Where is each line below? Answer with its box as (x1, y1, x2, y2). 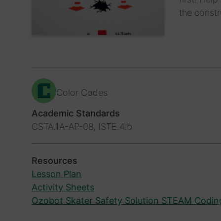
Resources (32, 155, 77, 166)
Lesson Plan (32, 168, 81, 179)
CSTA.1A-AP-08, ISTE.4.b (32, 121, 132, 132)
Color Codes (56, 87, 108, 98)
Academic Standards (32, 108, 120, 118)
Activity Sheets (32, 182, 94, 192)
